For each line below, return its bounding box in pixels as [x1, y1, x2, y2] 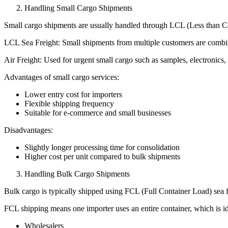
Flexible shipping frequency [24, 99, 114, 108]
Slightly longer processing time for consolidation [24, 142, 180, 152]
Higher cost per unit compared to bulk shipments [24, 152, 180, 161]
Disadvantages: [4, 125, 53, 134]
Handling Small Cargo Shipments [24, 3, 132, 12]
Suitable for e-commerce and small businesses [24, 108, 171, 117]
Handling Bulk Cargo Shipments [24, 169, 130, 178]
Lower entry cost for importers [24, 90, 122, 99]
